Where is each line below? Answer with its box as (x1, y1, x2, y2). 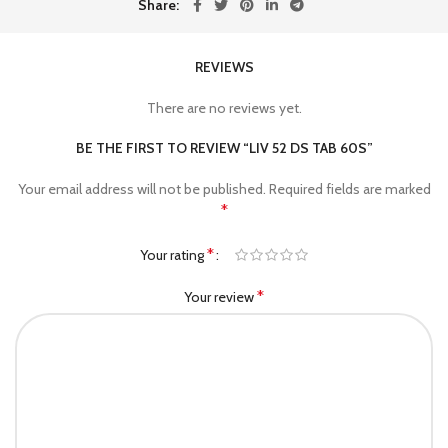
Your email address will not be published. (17, 180, 266, 199)
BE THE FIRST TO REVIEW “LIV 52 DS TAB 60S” (75, 139, 373, 158)
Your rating (139, 245, 207, 264)
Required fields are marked (268, 180, 431, 199)
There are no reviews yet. (146, 99, 302, 118)
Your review (184, 287, 257, 306)
